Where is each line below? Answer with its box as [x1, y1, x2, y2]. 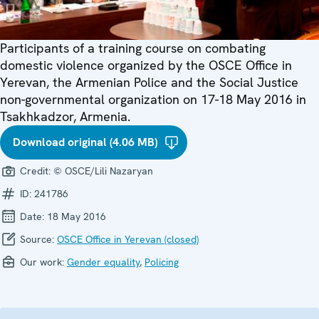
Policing [145, 256, 179, 269]
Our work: [17, 256, 67, 269]
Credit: [17, 164, 53, 178]
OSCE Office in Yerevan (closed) [57, 233, 199, 246]
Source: [17, 233, 57, 246]
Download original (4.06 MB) [13, 135, 157, 150]
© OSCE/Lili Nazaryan [53, 164, 153, 178]
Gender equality [67, 256, 140, 269]
